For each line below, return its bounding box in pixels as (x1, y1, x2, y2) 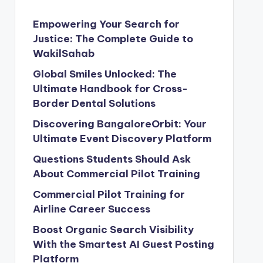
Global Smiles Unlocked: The (32, 68, 177, 80)
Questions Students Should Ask (32, 153, 191, 166)
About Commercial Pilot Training (32, 167, 200, 180)
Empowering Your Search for (32, 18, 180, 31)
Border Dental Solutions (32, 97, 156, 110)
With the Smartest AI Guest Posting (32, 238, 214, 251)
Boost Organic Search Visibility (32, 223, 194, 236)
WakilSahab (32, 47, 95, 60)
